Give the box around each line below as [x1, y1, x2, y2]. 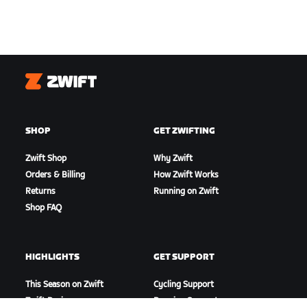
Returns [25, 186, 56, 197]
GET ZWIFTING [153, 125, 215, 136]
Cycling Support [153, 279, 214, 290]
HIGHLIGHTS [25, 251, 80, 262]
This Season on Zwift [25, 279, 104, 290]
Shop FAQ [25, 202, 62, 213]
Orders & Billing [25, 169, 86, 180]
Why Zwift [153, 153, 193, 164]
